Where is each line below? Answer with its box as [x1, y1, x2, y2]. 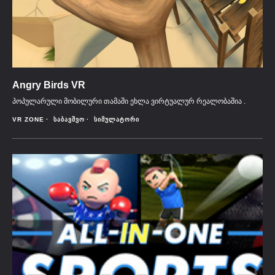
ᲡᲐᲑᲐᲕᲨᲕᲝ [53, 116, 85, 123]
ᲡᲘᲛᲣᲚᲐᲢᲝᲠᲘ [94, 116, 139, 123]
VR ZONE [12, 116, 44, 123]
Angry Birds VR [12, 80, 85, 90]
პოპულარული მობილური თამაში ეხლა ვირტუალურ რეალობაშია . [12, 97, 246, 106]
